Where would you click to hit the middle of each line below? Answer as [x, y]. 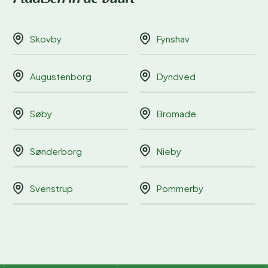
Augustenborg [61, 76]
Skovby [46, 39]
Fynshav [173, 39]
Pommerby [180, 188]
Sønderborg [56, 151]
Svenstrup [51, 188]
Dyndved [176, 76]
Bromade [176, 114]
